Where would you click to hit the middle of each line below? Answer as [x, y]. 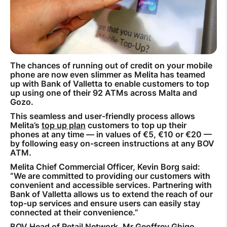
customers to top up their [136, 125]
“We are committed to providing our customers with [110, 176]
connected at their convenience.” [74, 212]
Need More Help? [113, 111]
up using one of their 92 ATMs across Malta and [104, 92]
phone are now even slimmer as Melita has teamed [108, 74]
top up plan [64, 125]
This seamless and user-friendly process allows [103, 116]
